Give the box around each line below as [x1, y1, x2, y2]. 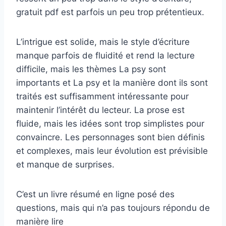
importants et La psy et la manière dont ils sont [16, 77, 208, 88]
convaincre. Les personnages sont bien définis [16, 132, 205, 142]
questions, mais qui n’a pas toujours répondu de [16, 202, 210, 213]
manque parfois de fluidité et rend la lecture [16, 50, 195, 61]
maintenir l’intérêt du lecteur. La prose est [16, 104, 185, 115]
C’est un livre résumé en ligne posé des [16, 189, 175, 199]
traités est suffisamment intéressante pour [16, 91, 189, 101]
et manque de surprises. [16, 159, 115, 169]
